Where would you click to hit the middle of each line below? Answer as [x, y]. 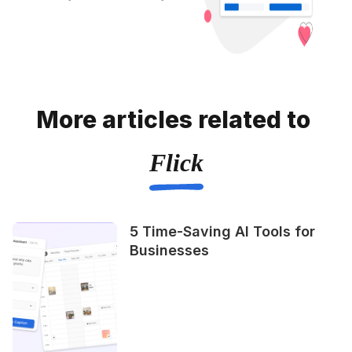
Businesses [170, 250]
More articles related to [173, 119]
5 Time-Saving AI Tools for [223, 231]
